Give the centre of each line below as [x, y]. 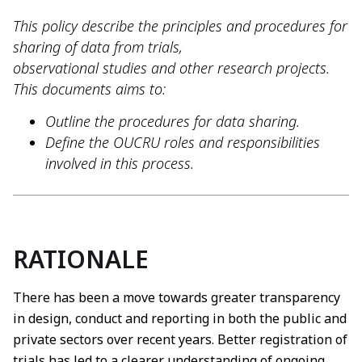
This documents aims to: [89, 89]
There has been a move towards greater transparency [177, 298]
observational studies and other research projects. [171, 68]
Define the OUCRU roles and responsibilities [183, 143]
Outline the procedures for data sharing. [173, 122]
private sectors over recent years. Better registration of [180, 340]
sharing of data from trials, [98, 47]
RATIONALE [81, 259]
